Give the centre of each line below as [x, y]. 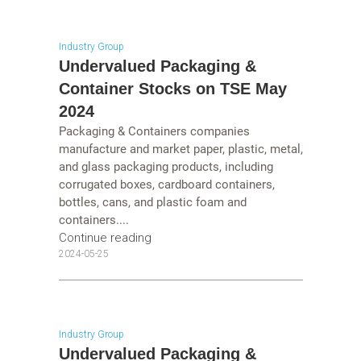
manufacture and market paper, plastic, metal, [180, 149]
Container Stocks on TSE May [172, 89]
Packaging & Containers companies [154, 132]
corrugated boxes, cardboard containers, [166, 185]
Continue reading [105, 238]
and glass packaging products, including [166, 167]
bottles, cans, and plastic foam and [152, 203]
